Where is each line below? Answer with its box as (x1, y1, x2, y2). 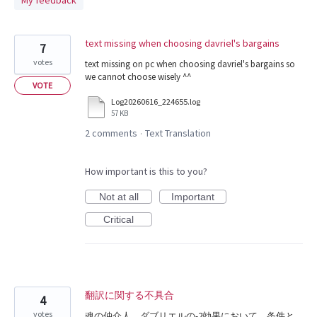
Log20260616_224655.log (111, 96, 200, 108)
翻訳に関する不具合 (85, 289, 174, 302)
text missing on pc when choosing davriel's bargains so (85, 58, 295, 70)
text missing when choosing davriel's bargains (85, 37, 279, 50)
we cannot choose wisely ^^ (85, 71, 191, 83)
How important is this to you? (85, 165, 207, 178)
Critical (103, 214, 134, 226)
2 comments (85, 127, 137, 140)
